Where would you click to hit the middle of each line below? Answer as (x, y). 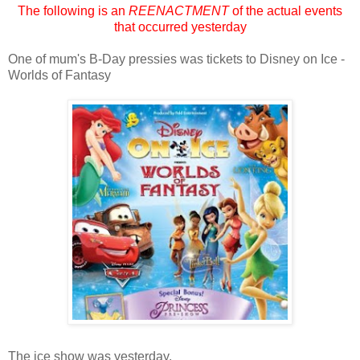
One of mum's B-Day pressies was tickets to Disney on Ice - (176, 59)
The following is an (73, 10)
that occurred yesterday (180, 27)
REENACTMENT (179, 10)
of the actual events (286, 10)
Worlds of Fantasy (59, 75)
